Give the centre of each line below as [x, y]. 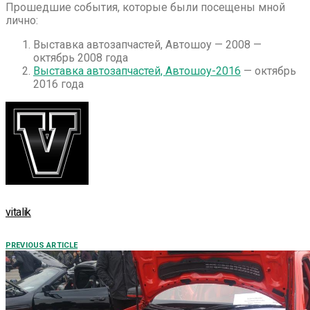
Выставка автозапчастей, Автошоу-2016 [137, 71]
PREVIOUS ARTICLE [42, 246]
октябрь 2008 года [81, 57]
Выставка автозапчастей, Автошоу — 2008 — [147, 44]
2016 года [58, 84]
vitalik [18, 212]
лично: [22, 20]
